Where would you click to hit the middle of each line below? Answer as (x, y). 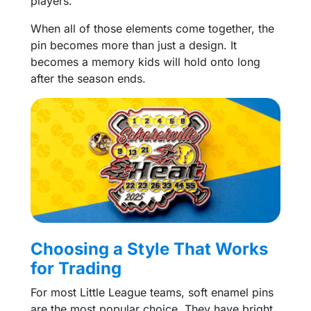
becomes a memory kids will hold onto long (145, 61)
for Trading (76, 268)
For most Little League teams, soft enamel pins (152, 292)
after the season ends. (88, 78)
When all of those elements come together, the (152, 28)
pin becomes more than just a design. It (134, 45)
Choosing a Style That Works (149, 249)
